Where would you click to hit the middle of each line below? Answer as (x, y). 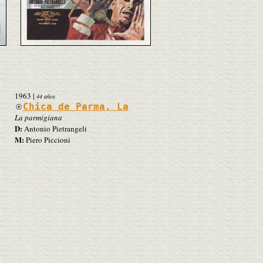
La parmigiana (38, 117)
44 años (45, 96)
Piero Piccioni (47, 139)
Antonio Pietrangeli (54, 128)
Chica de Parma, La (75, 106)
